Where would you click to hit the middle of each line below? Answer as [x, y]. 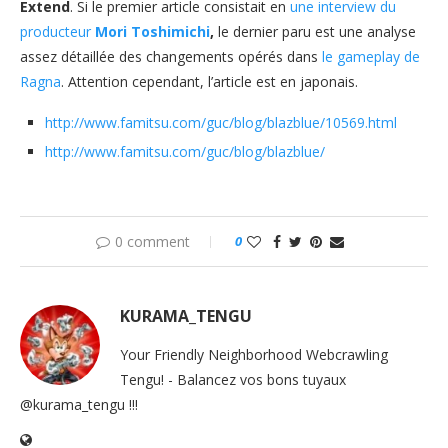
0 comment [152, 241]
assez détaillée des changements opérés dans [171, 56]
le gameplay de [371, 56]
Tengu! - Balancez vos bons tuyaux [233, 379]
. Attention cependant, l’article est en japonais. [209, 81]
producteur [57, 31]
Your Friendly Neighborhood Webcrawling [254, 354]
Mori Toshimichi [152, 31]
